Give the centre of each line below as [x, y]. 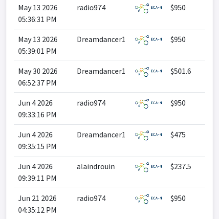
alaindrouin [96, 166]
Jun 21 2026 [37, 198]
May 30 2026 [38, 71]
